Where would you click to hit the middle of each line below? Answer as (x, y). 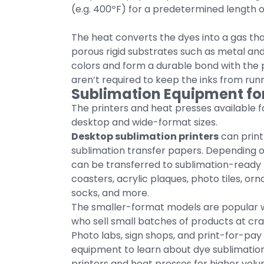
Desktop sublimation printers (145, 136)
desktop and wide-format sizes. (144, 122)
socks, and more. (110, 193)
